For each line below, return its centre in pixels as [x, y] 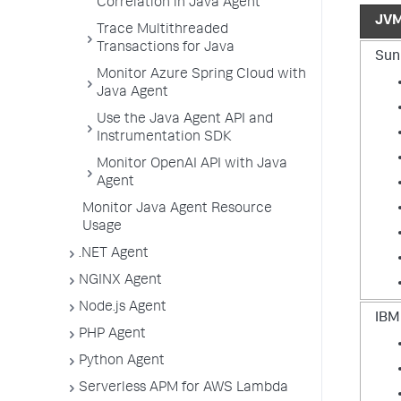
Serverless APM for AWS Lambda [183, 388]
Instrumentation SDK [164, 138]
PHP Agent [112, 335]
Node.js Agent [123, 308]
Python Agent [122, 362]
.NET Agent [114, 254]
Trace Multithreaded [162, 30]
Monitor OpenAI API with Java [192, 165]
